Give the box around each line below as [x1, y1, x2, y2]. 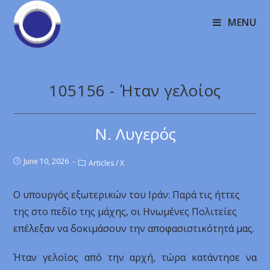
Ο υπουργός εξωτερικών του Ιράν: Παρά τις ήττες [13, 188, 240, 201]
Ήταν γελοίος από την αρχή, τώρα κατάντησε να [13, 251, 257, 264]
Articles [89, 158, 115, 168]
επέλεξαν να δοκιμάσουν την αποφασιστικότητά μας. [13, 222, 255, 235]
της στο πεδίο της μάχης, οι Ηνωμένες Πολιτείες [13, 205, 237, 218]
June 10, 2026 [24, 156, 69, 166]
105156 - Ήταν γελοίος [49, 80, 221, 101]
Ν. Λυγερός [94, 123, 176, 145]
